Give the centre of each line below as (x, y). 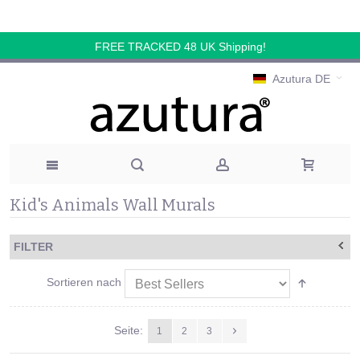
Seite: (128, 330)
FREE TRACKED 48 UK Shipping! (180, 47)
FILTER (33, 247)
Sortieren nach (84, 282)
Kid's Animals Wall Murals (112, 205)
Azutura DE (301, 79)
